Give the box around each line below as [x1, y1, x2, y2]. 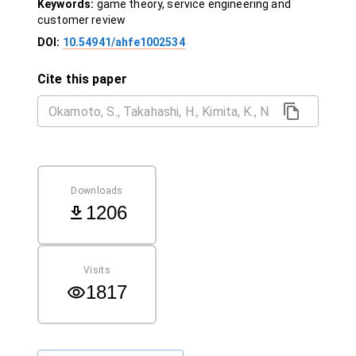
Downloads [71, 184, 123, 196]
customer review [37, 14, 126, 26]
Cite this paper [37, 72, 127, 87]
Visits [83, 264, 111, 276]
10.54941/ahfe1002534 [62, 36, 185, 48]
